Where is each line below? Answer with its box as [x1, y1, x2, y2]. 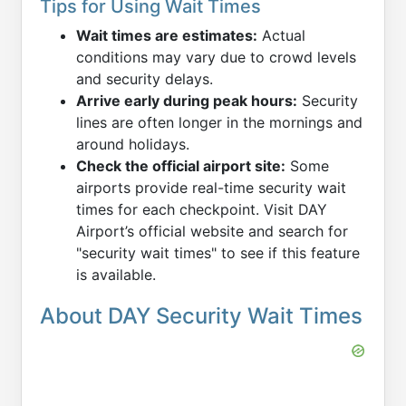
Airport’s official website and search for [76, 221, 348, 240]
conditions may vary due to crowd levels [76, 47, 356, 66]
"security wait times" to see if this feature [76, 243, 360, 262]
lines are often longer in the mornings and [76, 112, 362, 131]
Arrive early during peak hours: [76, 91, 297, 110]
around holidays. [76, 134, 189, 153]
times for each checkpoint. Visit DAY [76, 199, 327, 218]
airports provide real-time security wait [76, 178, 346, 197]
